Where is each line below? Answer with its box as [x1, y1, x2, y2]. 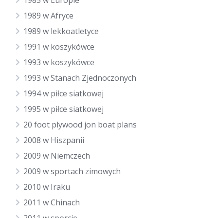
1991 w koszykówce [23, 41, 94, 52]
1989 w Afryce [23, 10, 73, 21]
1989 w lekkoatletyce [23, 26, 99, 36]
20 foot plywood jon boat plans [23, 119, 137, 130]
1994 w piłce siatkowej [23, 88, 104, 99]
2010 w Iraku [23, 182, 70, 192]
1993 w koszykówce [23, 57, 94, 68]
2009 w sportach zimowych [23, 166, 121, 177]
